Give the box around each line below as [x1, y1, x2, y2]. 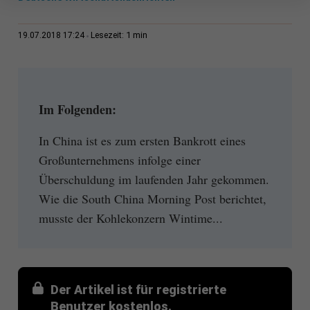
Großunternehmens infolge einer [38, 151, 201, 168]
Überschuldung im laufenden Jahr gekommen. [38, 170, 269, 188]
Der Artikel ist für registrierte [50, 282, 226, 297]
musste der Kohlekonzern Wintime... [38, 209, 223, 226]
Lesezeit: [90, 30, 126, 41]
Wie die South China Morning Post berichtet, [38, 190, 266, 207]
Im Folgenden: [38, 100, 116, 119]
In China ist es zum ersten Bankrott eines [38, 131, 246, 149]
